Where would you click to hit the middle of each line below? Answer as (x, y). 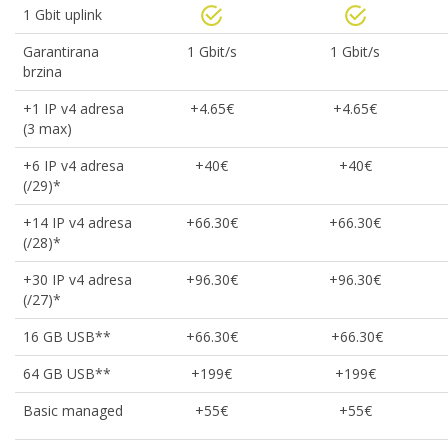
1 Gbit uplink (62, 14)
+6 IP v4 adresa (73, 165)
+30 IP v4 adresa (77, 279)
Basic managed (73, 410)
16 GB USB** (67, 336)
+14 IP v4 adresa (77, 222)
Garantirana (61, 51)
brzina (42, 71)
